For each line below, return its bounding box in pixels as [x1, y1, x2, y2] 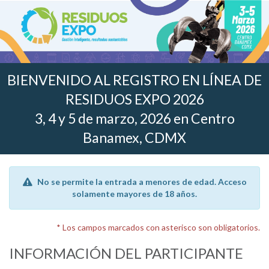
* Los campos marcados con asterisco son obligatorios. [56, 222, 260, 232]
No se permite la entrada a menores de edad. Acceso [37, 176, 247, 187]
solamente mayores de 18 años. [72, 188, 197, 199]
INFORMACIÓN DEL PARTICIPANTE [9, 244, 243, 262]
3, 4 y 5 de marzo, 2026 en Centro [34, 109, 235, 127]
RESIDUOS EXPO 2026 [65, 90, 204, 107]
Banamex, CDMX [83, 128, 186, 146]
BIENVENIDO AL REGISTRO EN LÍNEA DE [7, 71, 262, 88]
